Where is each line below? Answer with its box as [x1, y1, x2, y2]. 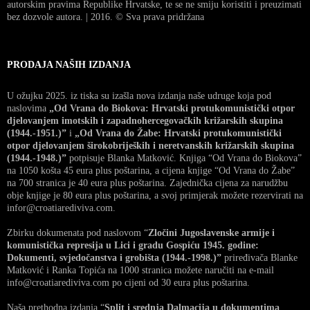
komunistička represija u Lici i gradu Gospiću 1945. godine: [7, 239, 259, 250]
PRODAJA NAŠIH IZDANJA [7, 59, 131, 70]
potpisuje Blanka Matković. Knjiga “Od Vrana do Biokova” [69, 152, 302, 163]
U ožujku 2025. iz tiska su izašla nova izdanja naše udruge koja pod [7, 90, 271, 101]
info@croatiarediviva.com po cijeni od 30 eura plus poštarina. [7, 277, 250, 288]
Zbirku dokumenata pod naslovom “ [7, 227, 148, 238]
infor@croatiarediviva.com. [7, 202, 116, 213]
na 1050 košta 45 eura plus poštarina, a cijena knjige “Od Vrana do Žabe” [7, 165, 295, 176]
